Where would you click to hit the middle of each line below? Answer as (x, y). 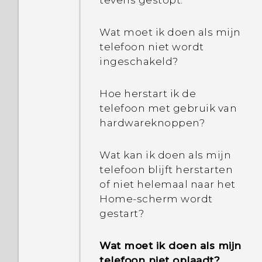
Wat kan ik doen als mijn (165, 155)
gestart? (122, 213)
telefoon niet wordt (152, 47)
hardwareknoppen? (152, 123)
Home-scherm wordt (156, 199)
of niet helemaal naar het (168, 184)
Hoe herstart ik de (148, 94)
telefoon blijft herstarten (166, 170)
